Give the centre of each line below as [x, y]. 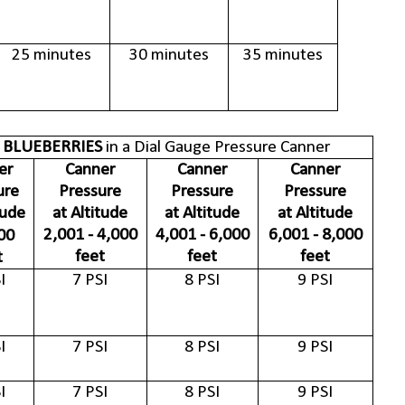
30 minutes [169, 56]
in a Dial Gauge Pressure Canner [216, 148]
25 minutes [51, 56]
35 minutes [283, 56]
